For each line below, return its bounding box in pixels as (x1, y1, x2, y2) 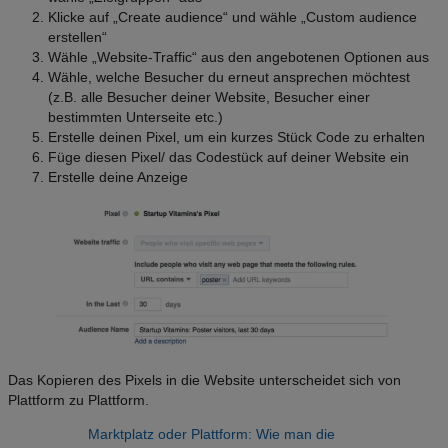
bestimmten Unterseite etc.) (48, 108, 223, 125)
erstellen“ (48, 28, 107, 45)
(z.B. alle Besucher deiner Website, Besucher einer (48, 88, 370, 105)
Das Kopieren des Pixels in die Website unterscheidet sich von (8, 372, 401, 389)
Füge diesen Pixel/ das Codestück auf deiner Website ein (48, 148, 409, 165)
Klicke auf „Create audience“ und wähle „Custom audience (48, 8, 417, 25)
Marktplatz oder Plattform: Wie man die (88, 426, 335, 443)
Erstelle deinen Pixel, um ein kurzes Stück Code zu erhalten (48, 128, 425, 145)
